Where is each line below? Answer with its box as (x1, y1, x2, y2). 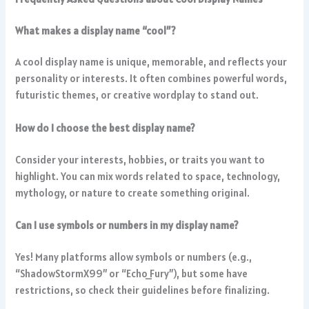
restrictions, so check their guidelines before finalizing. (15, 283, 270, 297)
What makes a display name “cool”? (15, 23, 177, 37)
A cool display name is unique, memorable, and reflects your (15, 55, 288, 69)
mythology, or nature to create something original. (15, 186, 250, 199)
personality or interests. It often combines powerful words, (15, 72, 288, 86)
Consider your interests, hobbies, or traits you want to (15, 152, 266, 166)
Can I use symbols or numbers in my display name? (15, 218, 239, 232)
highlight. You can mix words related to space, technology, (15, 169, 281, 183)
